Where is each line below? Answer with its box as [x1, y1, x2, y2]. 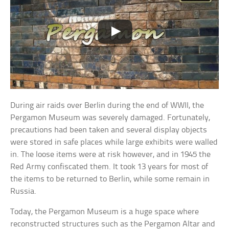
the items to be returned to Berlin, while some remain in [10, 174, 210, 184]
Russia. [10, 187, 37, 196]
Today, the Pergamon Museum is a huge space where [10, 207, 199, 216]
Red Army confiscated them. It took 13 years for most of [10, 162, 209, 171]
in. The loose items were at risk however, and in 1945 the [10, 150, 211, 159]
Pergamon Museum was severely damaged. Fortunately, [10, 113, 211, 122]
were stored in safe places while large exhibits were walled [10, 138, 218, 147]
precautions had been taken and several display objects [10, 125, 208, 134]
